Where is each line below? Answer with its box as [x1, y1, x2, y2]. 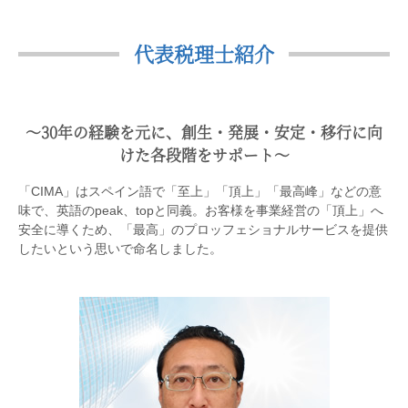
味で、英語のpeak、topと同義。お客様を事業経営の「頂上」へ [18, 202, 383, 218]
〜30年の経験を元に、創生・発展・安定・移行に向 [25, 121, 382, 143]
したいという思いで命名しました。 [18, 240, 222, 256]
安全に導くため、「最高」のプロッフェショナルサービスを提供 [18, 221, 388, 237]
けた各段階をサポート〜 [118, 144, 290, 166]
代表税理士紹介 [134, 39, 274, 67]
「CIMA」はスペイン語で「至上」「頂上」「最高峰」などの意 [18, 183, 382, 199]
